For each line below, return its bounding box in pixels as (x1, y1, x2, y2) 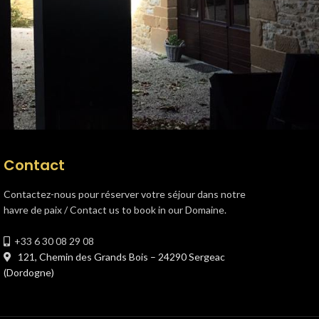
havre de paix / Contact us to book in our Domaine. (3, 204, 226, 216)
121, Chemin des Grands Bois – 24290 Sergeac (13, 251, 225, 263)
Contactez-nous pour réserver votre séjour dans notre (3, 188, 246, 200)
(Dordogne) (3, 266, 54, 278)
